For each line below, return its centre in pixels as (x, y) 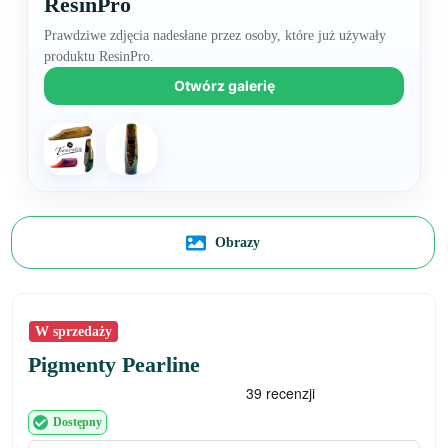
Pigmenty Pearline (114, 365)
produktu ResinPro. (99, 56)
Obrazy (235, 242)
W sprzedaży (73, 331)
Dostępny (77, 422)
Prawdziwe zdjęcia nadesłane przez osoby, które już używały (215, 35)
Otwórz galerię (224, 85)
